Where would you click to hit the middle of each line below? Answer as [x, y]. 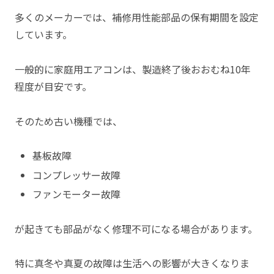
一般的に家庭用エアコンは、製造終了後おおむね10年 [133, 69]
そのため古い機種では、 [68, 121]
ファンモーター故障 [77, 194]
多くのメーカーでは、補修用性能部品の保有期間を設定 [137, 17]
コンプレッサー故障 [77, 175]
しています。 [43, 34]
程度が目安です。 [53, 86]
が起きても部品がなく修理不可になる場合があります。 [136, 228]
